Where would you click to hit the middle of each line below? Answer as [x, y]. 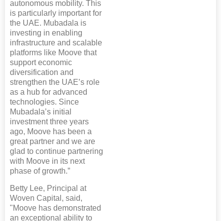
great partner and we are [53, 141]
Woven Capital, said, [46, 198]
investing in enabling [46, 33]
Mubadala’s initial [41, 111]
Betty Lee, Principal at [48, 188]
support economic [41, 62]
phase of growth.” [40, 171]
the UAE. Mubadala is [48, 23]
